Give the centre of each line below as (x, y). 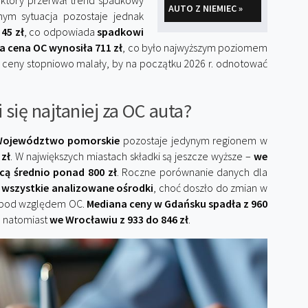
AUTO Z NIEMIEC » (206, 8)
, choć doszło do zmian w (211, 188)
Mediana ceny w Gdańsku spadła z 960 (177, 203)
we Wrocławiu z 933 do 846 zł (119, 219)
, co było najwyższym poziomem (195, 47)
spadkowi (120, 32)
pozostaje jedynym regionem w (194, 140)
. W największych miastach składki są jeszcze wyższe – (132, 156)
